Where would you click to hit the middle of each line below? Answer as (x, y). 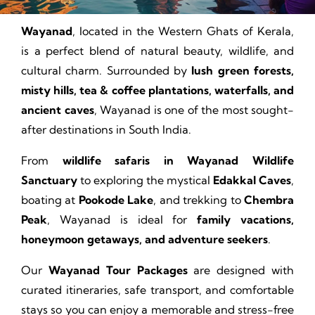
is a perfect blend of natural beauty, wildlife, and (157, 50)
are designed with (241, 270)
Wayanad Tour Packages (118, 270)
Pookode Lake (116, 199)
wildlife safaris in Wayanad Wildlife (178, 160)
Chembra (269, 199)
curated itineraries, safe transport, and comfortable (157, 289)
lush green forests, (243, 70)
